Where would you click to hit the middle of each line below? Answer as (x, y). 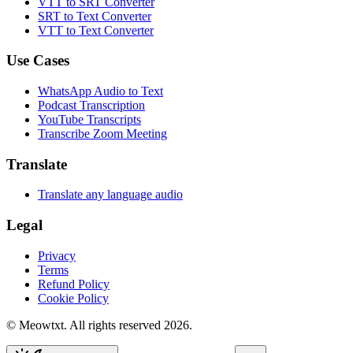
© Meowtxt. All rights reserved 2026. (99, 325)
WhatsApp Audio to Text (100, 91)
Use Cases (38, 61)
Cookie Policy (73, 298)
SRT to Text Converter (95, 16)
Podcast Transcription (91, 105)
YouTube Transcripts (89, 119)
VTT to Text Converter (96, 30)
